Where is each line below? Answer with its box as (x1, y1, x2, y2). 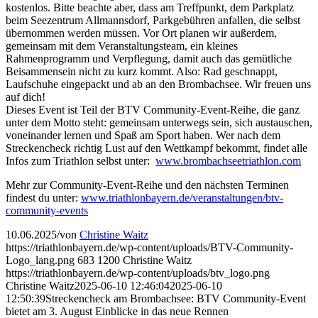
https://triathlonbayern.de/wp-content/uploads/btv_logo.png (6, 266, 270, 279)
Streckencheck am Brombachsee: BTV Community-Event (45, 292, 306, 305)
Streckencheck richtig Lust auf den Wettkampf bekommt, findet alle (6, 141, 307, 154)
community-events (6, 204, 88, 216)
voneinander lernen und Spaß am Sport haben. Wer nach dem (6, 128, 280, 141)
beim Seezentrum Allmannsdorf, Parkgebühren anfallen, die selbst (6, 13, 300, 26)
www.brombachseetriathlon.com (155, 154, 301, 167)
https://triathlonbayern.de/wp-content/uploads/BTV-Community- (6, 241, 293, 253)
